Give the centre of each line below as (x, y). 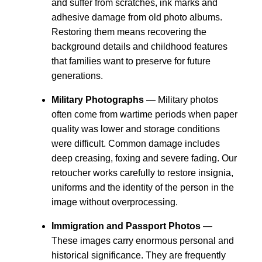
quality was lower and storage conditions (136, 129)
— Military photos (181, 99)
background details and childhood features (139, 46)
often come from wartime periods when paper (144, 114)
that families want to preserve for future (131, 61)
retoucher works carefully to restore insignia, (142, 173)
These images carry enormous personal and (143, 240)
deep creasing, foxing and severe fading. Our (144, 158)
